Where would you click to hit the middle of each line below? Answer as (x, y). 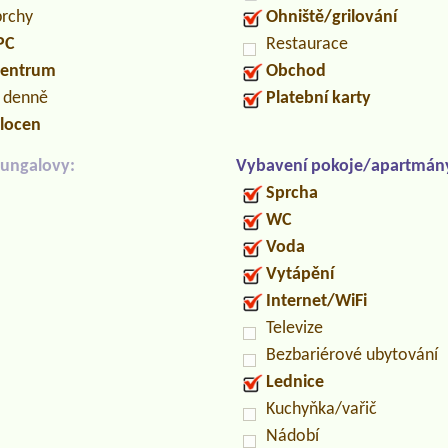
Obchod (296, 72)
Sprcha (292, 194)
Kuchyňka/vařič (321, 410)
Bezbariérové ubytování (352, 356)
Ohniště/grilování (331, 18)
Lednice (295, 383)
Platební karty (318, 99)
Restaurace (307, 45)
